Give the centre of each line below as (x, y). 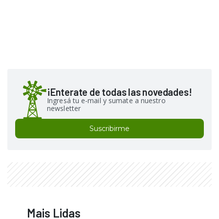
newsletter (64, 108)
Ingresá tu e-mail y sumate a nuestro (106, 100)
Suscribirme (109, 128)
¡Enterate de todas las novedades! (120, 92)
